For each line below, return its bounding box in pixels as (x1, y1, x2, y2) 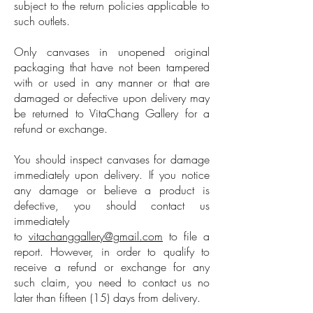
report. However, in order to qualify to (14, 244, 210, 259)
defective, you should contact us (14, 198, 210, 213)
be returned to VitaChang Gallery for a (14, 105, 210, 121)
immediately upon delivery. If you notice (14, 167, 210, 182)
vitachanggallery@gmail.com (29, 228, 163, 244)
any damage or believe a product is (14, 182, 210, 198)
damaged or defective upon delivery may (14, 90, 210, 105)
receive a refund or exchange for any (14, 259, 210, 275)
